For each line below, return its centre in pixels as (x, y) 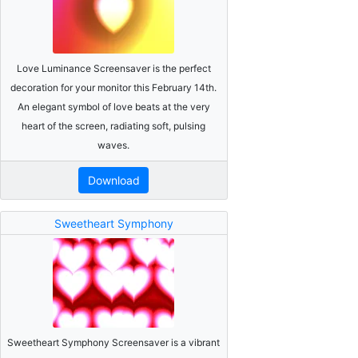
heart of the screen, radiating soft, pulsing (114, 125)
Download (113, 180)
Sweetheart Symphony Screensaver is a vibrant (114, 342)
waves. (114, 145)
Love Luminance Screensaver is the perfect (113, 68)
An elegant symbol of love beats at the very (113, 106)
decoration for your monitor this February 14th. (114, 87)
